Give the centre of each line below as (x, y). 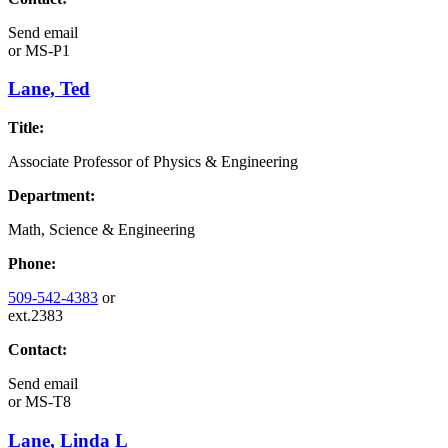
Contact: (37, 350)
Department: (51, 196)
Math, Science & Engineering (101, 230)
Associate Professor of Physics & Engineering (153, 162)
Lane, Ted (49, 89)
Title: (26, 128)
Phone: (32, 264)
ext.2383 (35, 316)
